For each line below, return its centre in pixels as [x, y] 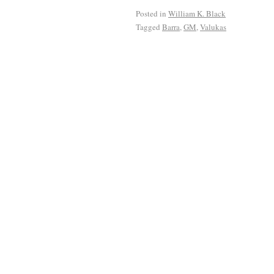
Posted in [151, 13]
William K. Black [197, 13]
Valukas [213, 27]
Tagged [148, 27]
